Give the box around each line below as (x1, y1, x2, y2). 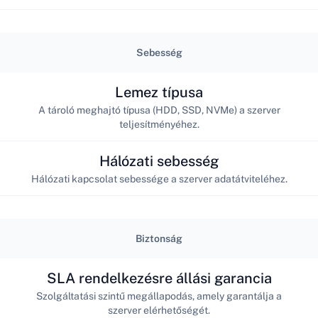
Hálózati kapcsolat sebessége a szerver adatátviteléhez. (31, 172, 287, 185)
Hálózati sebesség (99, 152, 219, 170)
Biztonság (136, 233, 182, 244)
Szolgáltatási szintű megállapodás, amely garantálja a (36, 290, 282, 302)
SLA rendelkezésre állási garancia (46, 269, 272, 287)
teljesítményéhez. (119, 118, 199, 130)
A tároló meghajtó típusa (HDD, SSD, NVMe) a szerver (38, 104, 280, 116)
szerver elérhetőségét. (108, 304, 210, 316)
